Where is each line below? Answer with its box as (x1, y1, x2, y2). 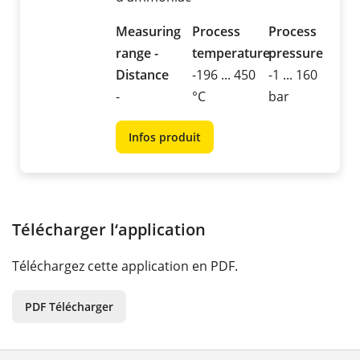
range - (116, 44, 158, 63)
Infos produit (129, 129, 201, 145)
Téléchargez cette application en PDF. (12, 257, 238, 276)
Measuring (116, 22, 181, 41)
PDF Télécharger (25, 299, 113, 315)
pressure (268, 44, 323, 63)
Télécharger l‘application (12, 218, 206, 241)
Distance (116, 66, 169, 84)
